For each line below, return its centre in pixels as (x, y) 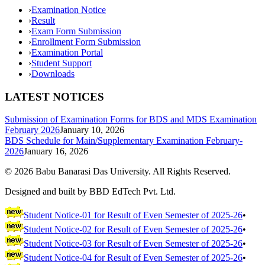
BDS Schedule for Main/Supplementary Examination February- (124, 141)
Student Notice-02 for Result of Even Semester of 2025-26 (133, 230)
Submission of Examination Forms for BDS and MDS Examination (131, 119)
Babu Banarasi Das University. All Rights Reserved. (132, 172)
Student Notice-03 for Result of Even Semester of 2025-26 (133, 244)
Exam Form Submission (76, 31)
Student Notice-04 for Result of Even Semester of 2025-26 (133, 258)
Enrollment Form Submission (86, 42)
